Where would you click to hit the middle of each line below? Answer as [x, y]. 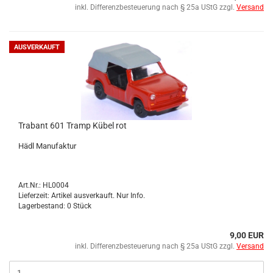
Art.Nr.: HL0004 [44, 185]
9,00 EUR [247, 235]
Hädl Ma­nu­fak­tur [47, 146]
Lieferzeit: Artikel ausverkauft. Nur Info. [82, 196]
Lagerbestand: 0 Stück [55, 206]
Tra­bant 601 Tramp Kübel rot [73, 126]
